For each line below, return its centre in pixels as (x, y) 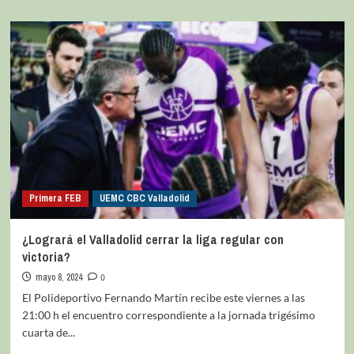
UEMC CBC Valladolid (144, 198)
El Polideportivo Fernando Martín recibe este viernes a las (163, 297)
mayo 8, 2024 (58, 277)
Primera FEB (55, 198)
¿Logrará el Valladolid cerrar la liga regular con (153, 239)
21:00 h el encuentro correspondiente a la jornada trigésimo (168, 314)
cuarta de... (48, 332)
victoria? (46, 256)
